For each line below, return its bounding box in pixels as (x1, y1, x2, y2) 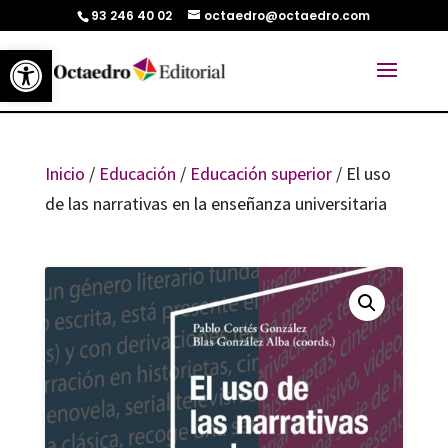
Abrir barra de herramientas (9, 38, 191, 80)
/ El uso (331, 162, 391, 185)
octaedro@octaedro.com (204, 7, 371, 24)
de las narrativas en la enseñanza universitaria (44, 192, 387, 215)
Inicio (44, 162, 85, 185)
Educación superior (189, 162, 332, 185)
